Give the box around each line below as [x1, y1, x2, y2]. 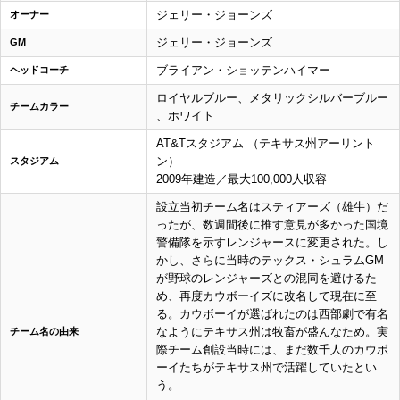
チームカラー [10, 101, 69, 112]
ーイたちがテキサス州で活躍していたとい [156, 361, 377, 375]
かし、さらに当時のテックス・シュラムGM [156, 254, 384, 268]
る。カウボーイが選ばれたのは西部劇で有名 [156, 307, 388, 321]
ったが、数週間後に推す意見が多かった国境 [156, 218, 388, 232]
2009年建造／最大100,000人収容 [156, 172, 327, 187]
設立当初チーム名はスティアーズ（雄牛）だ [156, 200, 388, 214]
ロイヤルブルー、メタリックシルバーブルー [156, 91, 388, 105]
